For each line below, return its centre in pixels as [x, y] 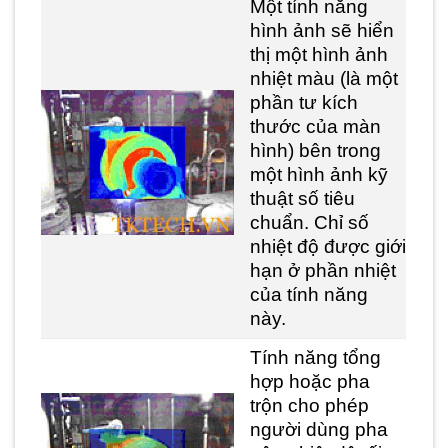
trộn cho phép [310, 405]
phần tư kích [304, 102]
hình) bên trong [316, 150]
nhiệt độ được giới [328, 246]
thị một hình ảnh [319, 54]
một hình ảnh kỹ [319, 174]
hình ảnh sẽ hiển [322, 30]
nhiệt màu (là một [324, 78]
